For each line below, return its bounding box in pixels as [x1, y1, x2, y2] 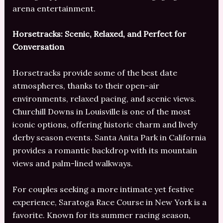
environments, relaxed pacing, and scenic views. [12, 93, 196, 104]
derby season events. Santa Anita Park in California [12, 132, 206, 142]
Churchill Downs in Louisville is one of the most [12, 106, 191, 116]
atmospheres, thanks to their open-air [12, 80, 159, 91]
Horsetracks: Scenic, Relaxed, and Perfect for [12, 29, 186, 39]
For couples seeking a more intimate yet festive [12, 184, 194, 194]
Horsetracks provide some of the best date [12, 67, 177, 78]
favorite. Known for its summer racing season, [12, 210, 191, 220]
